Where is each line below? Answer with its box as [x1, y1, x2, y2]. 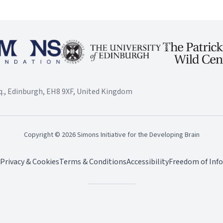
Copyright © [23, 130, 62, 140]
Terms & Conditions [59, 156, 126, 167]
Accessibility [126, 156, 169, 167]
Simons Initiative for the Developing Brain [75, 130, 200, 140]
